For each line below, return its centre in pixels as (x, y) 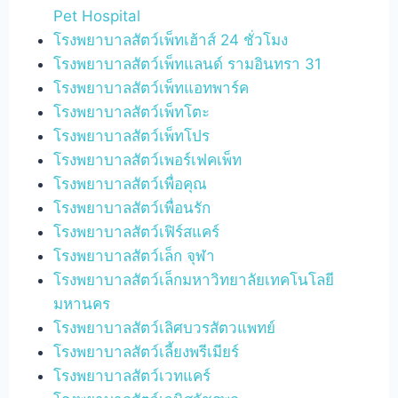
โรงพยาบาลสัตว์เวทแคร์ (132, 375)
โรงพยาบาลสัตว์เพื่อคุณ (131, 183)
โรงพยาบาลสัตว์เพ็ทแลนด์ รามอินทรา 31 (188, 64)
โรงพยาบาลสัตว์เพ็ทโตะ (132, 111)
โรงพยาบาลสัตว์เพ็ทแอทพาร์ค (151, 88)
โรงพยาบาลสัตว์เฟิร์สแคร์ (137, 231)
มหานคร (82, 303)
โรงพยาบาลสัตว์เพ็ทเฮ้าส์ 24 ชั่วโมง (171, 40)
